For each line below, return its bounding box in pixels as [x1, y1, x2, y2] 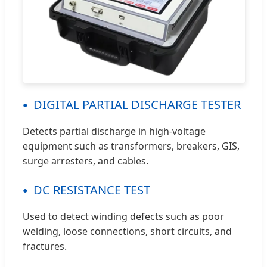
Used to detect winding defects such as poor [23, 209, 224, 223]
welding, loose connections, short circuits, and [23, 224, 232, 238]
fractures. [23, 239, 67, 253]
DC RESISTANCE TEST [33, 181, 150, 198]
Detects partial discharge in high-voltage [23, 124, 206, 138]
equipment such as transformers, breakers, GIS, [23, 139, 240, 153]
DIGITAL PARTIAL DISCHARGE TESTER [33, 96, 241, 113]
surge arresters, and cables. [23, 154, 148, 167]
